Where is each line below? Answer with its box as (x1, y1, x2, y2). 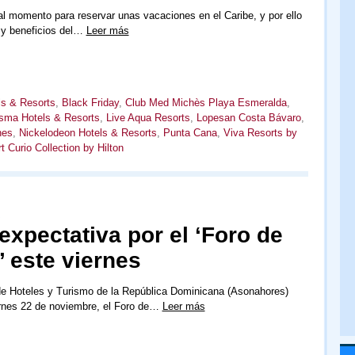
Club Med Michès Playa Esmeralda (124, 97, 287, 109)
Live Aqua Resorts (105, 112, 190, 124)
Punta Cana (162, 127, 217, 139)
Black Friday (61, 97, 119, 109)
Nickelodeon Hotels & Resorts (18, 127, 157, 139)
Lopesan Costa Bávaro (196, 112, 301, 124)
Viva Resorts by (223, 127, 297, 139)
